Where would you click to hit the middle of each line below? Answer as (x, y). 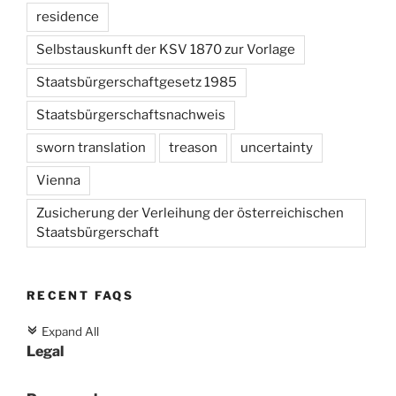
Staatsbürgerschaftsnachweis (131, 115)
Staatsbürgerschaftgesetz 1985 (137, 82)
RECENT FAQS (80, 295)
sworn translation (91, 148)
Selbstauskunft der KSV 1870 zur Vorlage (166, 49)
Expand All (69, 331)
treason (193, 148)
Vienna (58, 180)
